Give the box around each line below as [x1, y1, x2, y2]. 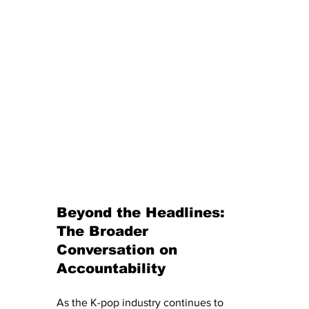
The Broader [57, 223, 153, 239]
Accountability [57, 260, 166, 276]
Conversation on [57, 241, 182, 257]
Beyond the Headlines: [57, 204, 230, 220]
